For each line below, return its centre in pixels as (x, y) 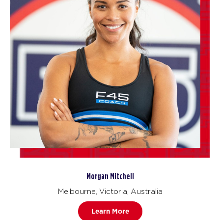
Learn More (110, 211)
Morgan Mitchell (110, 177)
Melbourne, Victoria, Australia (110, 191)
